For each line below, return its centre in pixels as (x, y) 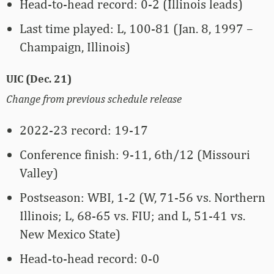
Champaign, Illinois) (75, 47)
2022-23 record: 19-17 (84, 130)
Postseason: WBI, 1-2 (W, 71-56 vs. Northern (143, 198)
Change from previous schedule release (94, 99)
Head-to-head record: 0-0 (90, 259)
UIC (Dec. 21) (39, 79)
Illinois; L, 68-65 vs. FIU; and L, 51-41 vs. (132, 216)
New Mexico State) (70, 234)
